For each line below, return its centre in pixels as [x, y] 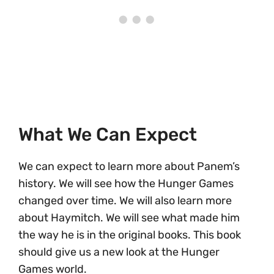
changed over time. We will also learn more [125, 200]
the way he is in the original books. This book [130, 235]
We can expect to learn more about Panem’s [129, 166]
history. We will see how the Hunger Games [126, 183]
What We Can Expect [108, 134]
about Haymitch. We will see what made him [129, 217]
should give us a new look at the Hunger [119, 252]
